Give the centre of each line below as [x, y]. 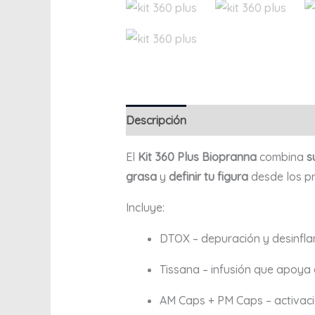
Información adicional [256, 121]
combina [281, 157]
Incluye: [145, 208]
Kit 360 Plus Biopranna [197, 157]
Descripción [156, 121]
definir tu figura [208, 177]
